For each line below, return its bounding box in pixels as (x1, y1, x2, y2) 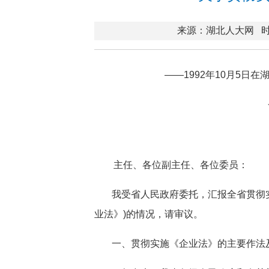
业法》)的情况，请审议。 (94, 209, 203, 219)
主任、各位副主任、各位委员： (113, 160, 248, 170)
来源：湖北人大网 (177, 25, 254, 35)
